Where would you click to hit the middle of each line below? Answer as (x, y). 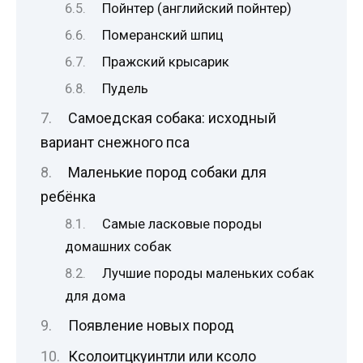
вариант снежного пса (115, 143)
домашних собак (118, 247)
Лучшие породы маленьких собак (209, 274)
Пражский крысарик (166, 62)
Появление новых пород (151, 326)
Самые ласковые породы (182, 224)
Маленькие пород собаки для (167, 173)
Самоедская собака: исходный (172, 118)
